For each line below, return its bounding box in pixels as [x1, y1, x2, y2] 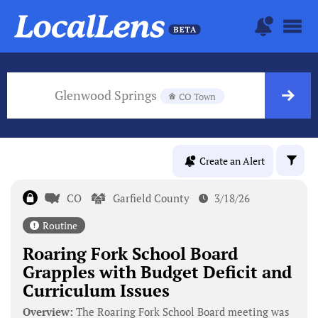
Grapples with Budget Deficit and [22, 260, 292, 283]
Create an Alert [199, 154, 265, 168]
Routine [42, 218, 77, 232]
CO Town [179, 89, 216, 103]
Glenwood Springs [55, 86, 160, 104]
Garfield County [113, 190, 190, 205]
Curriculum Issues [22, 278, 170, 302]
